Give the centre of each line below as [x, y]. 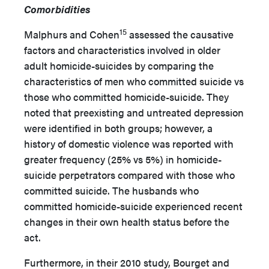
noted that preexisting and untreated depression [134, 112]
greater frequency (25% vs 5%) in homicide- [123, 159]
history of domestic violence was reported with [129, 144]
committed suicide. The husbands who [111, 190]
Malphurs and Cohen [72, 34]
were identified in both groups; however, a [118, 128]
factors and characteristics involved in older [122, 50]
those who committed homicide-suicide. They [126, 97]
